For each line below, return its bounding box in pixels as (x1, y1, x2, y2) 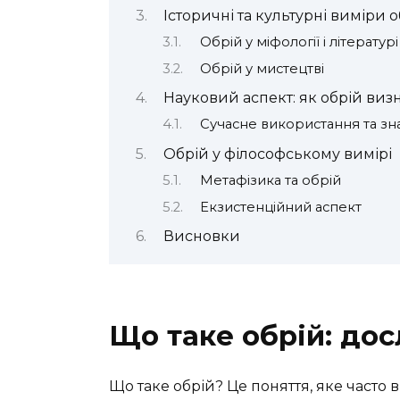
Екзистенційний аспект (199, 198, 362, 215)
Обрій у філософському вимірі (162, 145, 392, 162)
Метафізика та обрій (199, 172, 341, 189)
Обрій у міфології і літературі (199, 34, 398, 51)
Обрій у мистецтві (199, 60, 324, 77)
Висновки (162, 228, 240, 245)
